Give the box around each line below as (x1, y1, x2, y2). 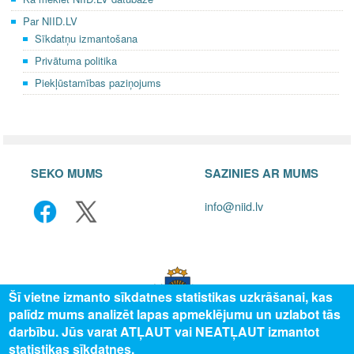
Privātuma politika (35, 52, 117, 68)
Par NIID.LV (23, 13, 77, 28)
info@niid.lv (205, 198, 263, 215)
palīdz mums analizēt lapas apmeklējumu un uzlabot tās (9, 305, 341, 323)
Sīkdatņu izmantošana (35, 30, 137, 46)
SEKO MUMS (31, 164, 103, 182)
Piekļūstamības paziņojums (35, 74, 161, 90)
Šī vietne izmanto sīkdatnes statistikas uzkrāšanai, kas (9, 288, 333, 306)
